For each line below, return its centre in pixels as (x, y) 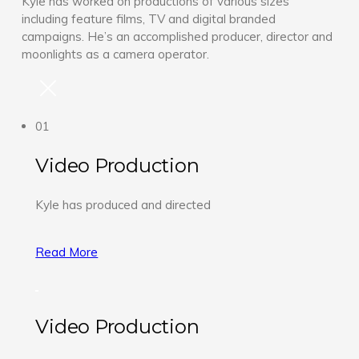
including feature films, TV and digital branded (148, 18)
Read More (67, 252)
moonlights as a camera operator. (115, 54)
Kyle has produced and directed (123, 204)
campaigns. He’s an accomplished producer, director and (177, 36)
